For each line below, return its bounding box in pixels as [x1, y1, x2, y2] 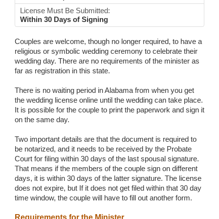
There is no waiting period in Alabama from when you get [15, 86, 194, 95]
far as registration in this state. [15, 66, 110, 75]
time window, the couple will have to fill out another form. [15, 194, 192, 202]
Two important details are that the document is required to [15, 135, 197, 144]
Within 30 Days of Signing [20, 15, 108, 24]
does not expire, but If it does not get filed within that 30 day [15, 184, 201, 193]
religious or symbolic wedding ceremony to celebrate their [15, 47, 197, 56]
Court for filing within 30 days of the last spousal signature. [15, 154, 199, 163]
